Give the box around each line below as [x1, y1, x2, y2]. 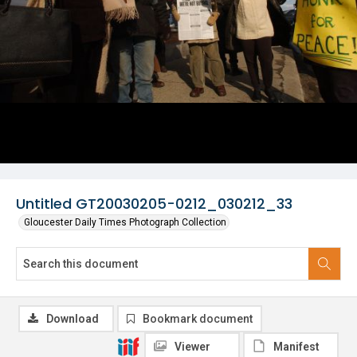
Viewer [175, 340, 210, 353]
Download [46, 312, 99, 325]
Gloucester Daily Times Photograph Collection [24, 217, 226, 228]
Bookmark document [143, 312, 253, 325]
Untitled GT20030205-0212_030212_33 [16, 194, 292, 214]
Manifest [273, 340, 320, 353]
